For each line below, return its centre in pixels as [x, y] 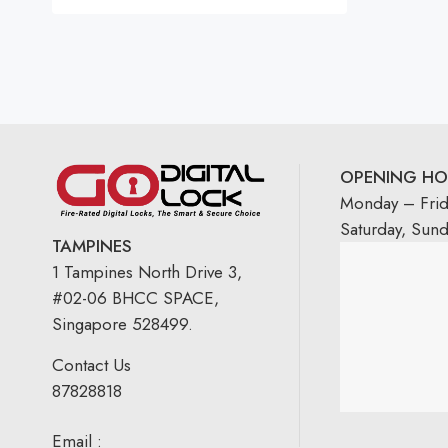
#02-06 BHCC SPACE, [135, 298]
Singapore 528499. [122, 324]
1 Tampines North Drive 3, [147, 272]
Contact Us [91, 365]
